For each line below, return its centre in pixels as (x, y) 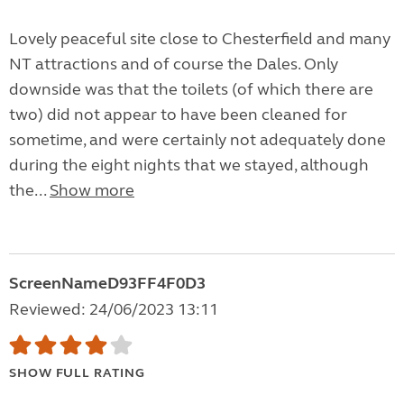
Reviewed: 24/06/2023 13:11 (114, 310)
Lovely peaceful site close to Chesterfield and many (200, 39)
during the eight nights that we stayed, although (189, 165)
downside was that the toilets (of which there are (191, 90)
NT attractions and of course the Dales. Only (174, 64)
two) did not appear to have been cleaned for (178, 115)
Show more (92, 191)
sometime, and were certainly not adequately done (197, 140)
